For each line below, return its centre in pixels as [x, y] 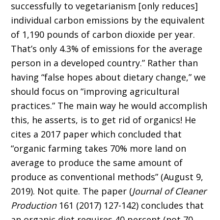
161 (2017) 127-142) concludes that [130, 206]
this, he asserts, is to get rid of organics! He [104, 120]
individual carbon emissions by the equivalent [108, 20]
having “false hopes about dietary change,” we [109, 77]
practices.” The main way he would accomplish [109, 106]
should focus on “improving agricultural [95, 92]
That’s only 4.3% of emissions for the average [107, 49]
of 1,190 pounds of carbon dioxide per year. [103, 35]
